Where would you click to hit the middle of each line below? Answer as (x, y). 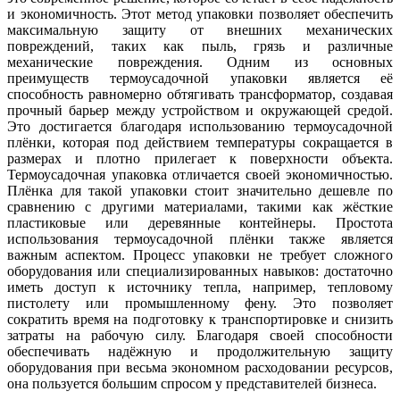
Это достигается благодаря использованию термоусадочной (200, 126)
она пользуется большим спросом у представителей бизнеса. (192, 383)
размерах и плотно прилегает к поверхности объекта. (200, 158)
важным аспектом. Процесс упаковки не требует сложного (200, 254)
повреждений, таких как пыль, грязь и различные (200, 46)
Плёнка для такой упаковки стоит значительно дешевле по (200, 190)
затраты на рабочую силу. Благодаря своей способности (200, 335)
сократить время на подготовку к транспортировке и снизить (200, 319)
